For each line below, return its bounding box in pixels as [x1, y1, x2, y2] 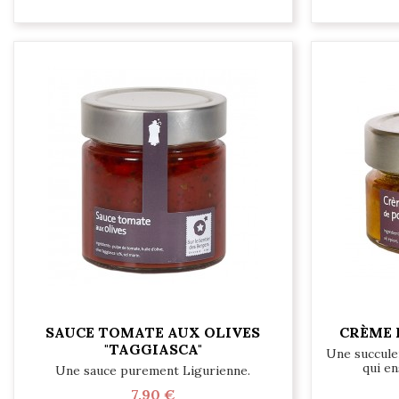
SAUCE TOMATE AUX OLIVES [45, 322, 261, 341]
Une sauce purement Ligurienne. [55, 362, 251, 379]
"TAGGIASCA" [103, 339, 202, 358]
